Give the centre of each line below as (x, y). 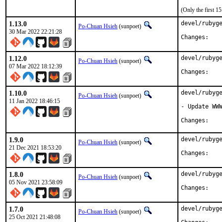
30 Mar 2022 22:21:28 (35, 32)
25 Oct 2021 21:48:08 (35, 217)
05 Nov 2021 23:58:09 (36, 182)
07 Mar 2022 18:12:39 (35, 66)
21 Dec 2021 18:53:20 (35, 148)
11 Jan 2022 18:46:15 (34, 101)
